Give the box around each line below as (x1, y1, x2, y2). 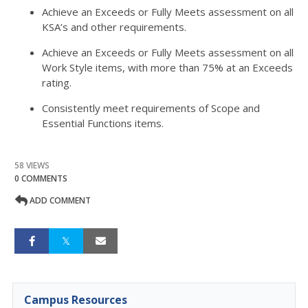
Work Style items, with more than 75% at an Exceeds (42, 60, 293, 74)
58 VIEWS (14, 159, 49, 171)
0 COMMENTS (14, 173, 67, 184)
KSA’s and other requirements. (42, 20, 186, 34)
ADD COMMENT (27, 195, 91, 206)
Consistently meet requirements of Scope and (42, 101, 260, 115)
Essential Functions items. (42, 116, 164, 130)
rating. (42, 76, 71, 89)
